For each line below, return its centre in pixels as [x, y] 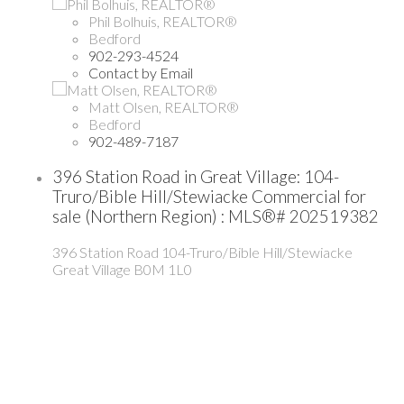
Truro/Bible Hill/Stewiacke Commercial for [209, 197]
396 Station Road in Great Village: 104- [196, 177]
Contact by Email [141, 73]
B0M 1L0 [163, 269]
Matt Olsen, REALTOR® [164, 107]
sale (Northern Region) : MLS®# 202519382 [216, 216]
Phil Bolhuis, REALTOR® [163, 22]
